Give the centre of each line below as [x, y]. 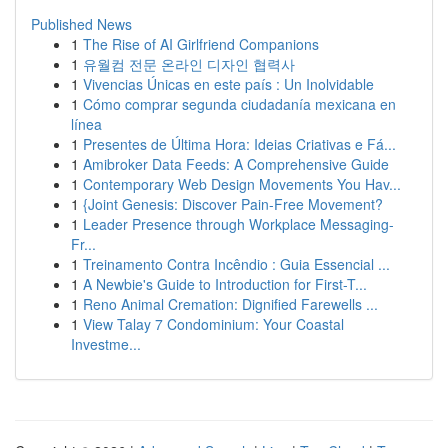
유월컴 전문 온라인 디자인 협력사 [189, 64]
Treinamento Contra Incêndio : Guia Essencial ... [236, 264]
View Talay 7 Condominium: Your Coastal [213, 324]
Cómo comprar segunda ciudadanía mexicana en [239, 104]
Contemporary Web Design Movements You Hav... [242, 184]
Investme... [106, 344]
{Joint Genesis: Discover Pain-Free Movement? [233, 204]
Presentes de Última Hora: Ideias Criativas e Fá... [239, 144]
